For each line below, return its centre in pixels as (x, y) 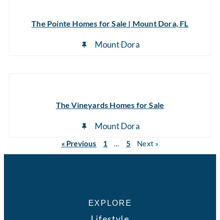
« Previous (79, 144)
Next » (148, 144)
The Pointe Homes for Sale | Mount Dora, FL (110, 24)
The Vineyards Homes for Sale (110, 105)
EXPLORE (110, 203)
